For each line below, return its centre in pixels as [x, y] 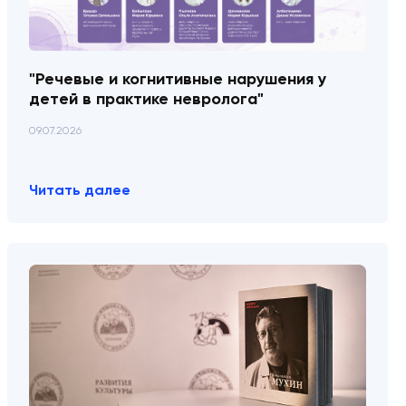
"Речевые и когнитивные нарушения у [178, 79]
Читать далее [80, 189]
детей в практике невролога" [146, 99]
